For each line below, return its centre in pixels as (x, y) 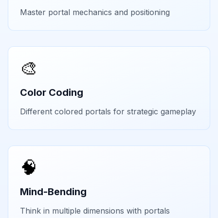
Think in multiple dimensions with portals (95, 211)
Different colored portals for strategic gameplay (108, 112)
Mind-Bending (53, 192)
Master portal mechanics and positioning (95, 12)
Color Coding (52, 93)
